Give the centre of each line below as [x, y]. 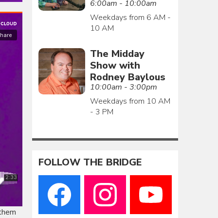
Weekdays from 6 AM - [130, 17]
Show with [115, 65]
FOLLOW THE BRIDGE [91, 163]
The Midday [117, 54]
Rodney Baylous [127, 77]
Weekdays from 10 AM [130, 101]
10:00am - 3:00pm [123, 87]
